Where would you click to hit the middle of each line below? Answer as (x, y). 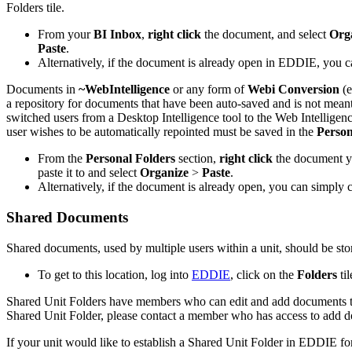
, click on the (264, 274)
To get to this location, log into (115, 274)
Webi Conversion (293, 90)
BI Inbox (117, 35)
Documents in (42, 90)
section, (197, 159)
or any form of (209, 90)
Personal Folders (130, 159)
